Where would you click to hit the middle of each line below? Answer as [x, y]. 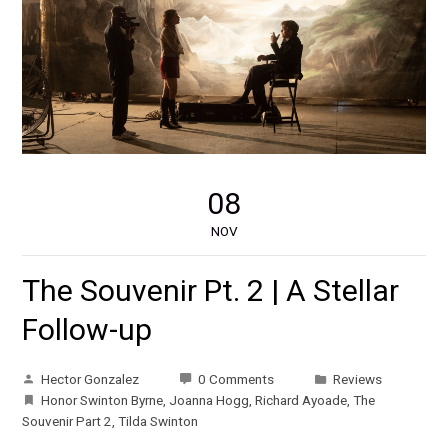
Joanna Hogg [209, 399]
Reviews [358, 378]
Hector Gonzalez [90, 378]
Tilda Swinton [158, 420]
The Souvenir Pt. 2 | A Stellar [211, 290]
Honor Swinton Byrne [102, 399]
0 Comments [236, 378]
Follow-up [87, 329]
